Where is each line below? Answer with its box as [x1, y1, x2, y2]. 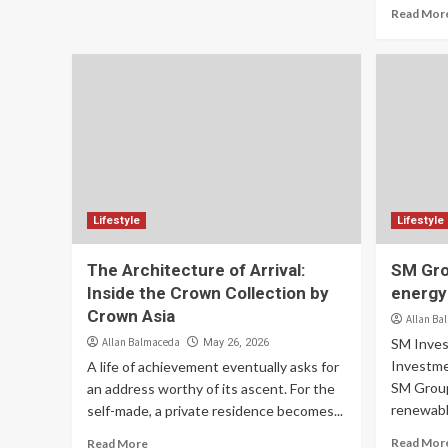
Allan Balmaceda [102, 335, 180, 349]
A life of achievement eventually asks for [87, 358, 339, 375]
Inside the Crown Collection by [87, 283, 329, 303]
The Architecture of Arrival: [87, 260, 305, 280]
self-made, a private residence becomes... [87, 402, 343, 419]
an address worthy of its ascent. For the [87, 380, 335, 397]
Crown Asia [87, 306, 175, 326]
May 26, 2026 [203, 336, 269, 349]
